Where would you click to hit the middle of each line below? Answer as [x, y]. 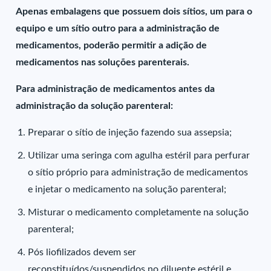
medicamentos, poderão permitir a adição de [112, 45]
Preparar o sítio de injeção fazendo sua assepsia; [130, 132]
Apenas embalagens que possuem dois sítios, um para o [134, 11]
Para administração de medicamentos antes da [116, 89]
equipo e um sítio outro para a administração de [118, 28]
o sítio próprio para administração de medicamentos [138, 172]
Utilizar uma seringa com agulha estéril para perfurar [139, 155]
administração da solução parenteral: [95, 106]
